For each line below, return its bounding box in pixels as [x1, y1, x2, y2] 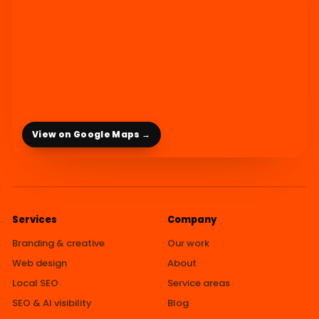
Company [167, 212, 217, 226]
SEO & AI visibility [12, 296, 92, 310]
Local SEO [12, 276, 58, 290]
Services [12, 212, 57, 226]
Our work [167, 236, 209, 250]
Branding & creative [12, 236, 105, 250]
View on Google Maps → [32, 128, 151, 141]
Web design [12, 256, 67, 270]
